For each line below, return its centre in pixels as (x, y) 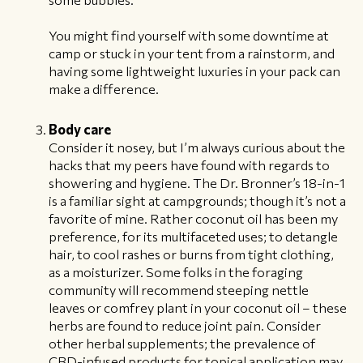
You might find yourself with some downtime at (189, 35)
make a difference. (104, 89)
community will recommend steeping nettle (179, 290)
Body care (80, 129)
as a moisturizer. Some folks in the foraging (176, 272)
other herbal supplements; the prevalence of (182, 343)
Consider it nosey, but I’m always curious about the (197, 147)
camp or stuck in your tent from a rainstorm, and (192, 53)
